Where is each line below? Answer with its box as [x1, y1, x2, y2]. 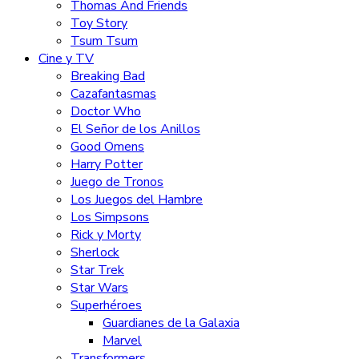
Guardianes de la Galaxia [103, 313, 240, 332]
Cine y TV [38, 49, 94, 67]
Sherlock [71, 243, 119, 261]
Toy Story [71, 14, 127, 32]
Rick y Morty [71, 225, 141, 244]
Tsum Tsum [71, 31, 138, 50]
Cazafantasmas [71, 84, 156, 103]
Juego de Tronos [71, 172, 163, 191]
